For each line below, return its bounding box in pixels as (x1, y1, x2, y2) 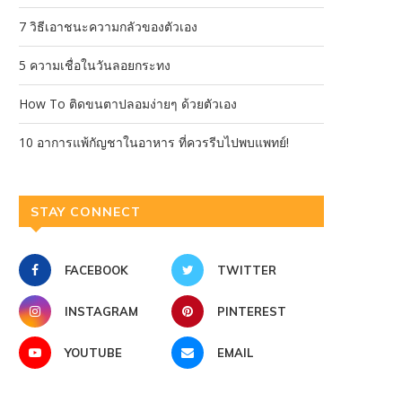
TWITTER (217, 263, 276, 278)
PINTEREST (217, 304, 286, 319)
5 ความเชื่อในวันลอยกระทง (19, 57, 170, 74)
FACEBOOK (65, 263, 128, 278)
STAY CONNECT (31, 204, 141, 221)
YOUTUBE (65, 345, 122, 361)
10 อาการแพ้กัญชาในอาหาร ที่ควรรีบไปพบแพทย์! (19, 134, 289, 152)
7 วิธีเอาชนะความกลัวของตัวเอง (19, 18, 197, 36)
